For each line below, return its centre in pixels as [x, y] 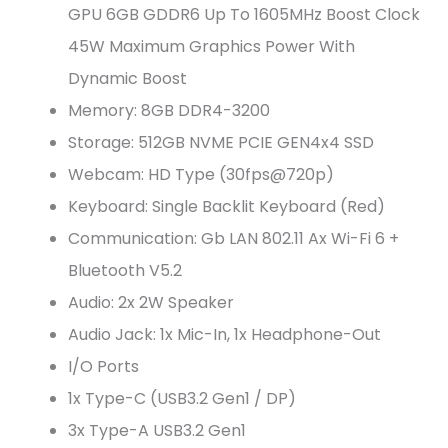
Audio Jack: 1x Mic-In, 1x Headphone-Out [224, 334]
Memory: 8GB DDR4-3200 [169, 110]
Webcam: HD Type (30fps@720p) [201, 174]
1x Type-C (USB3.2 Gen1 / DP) [182, 398]
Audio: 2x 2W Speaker [151, 302]
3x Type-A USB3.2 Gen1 [157, 430]
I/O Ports [103, 366]
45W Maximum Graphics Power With [211, 46]
